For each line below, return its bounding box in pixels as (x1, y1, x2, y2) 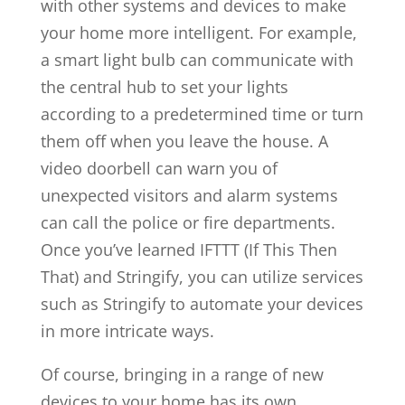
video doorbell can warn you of (40, 157, 278, 179)
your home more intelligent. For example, (40, 22, 357, 43)
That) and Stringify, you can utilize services (40, 266, 363, 287)
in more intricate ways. (40, 320, 214, 342)
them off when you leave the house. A (40, 130, 328, 152)
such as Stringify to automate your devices (40, 293, 363, 315)
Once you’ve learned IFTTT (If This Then (40, 239, 337, 260)
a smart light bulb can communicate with (40, 49, 353, 71)
